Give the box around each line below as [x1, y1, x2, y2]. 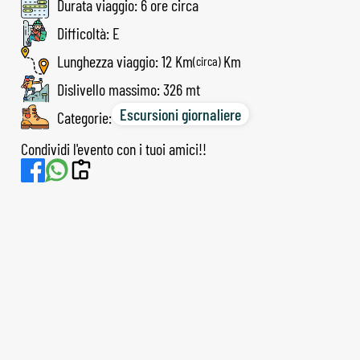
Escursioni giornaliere [120, 104, 241, 124]
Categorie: [57, 107, 112, 127]
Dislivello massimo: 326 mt [57, 79, 200, 99]
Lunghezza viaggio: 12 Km [57, 51, 193, 71]
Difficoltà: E [57, 22, 120, 43]
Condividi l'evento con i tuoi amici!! [21, 139, 207, 158]
